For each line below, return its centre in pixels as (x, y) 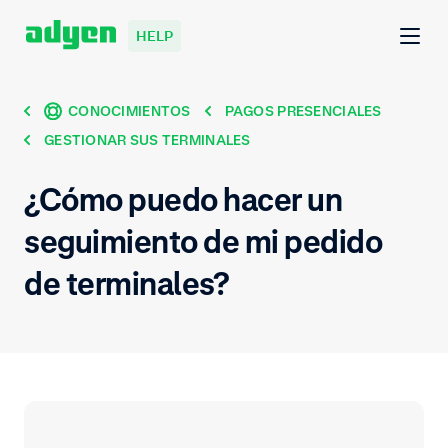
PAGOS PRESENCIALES (303, 111)
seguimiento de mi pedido (203, 241)
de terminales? (127, 283)
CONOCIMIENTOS (129, 111)
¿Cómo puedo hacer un (183, 199)
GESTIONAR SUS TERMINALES (147, 140)
